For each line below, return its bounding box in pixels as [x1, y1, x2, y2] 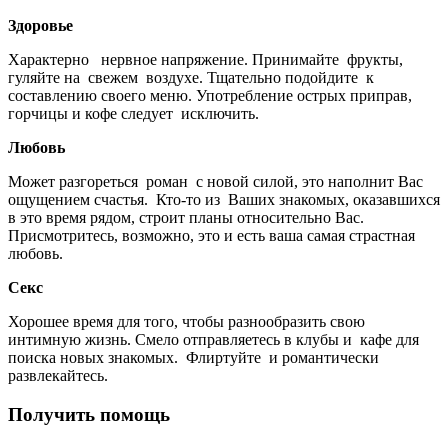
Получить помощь [8, 404, 170, 426]
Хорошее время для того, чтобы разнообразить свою [8, 313, 365, 331]
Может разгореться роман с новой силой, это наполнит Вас [8, 173, 423, 191]
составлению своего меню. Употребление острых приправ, [8, 87, 412, 105]
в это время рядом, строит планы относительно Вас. [8, 209, 364, 227]
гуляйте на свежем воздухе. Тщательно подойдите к [8, 69, 374, 87]
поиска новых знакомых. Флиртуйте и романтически [8, 349, 383, 367]
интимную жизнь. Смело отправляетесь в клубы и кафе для [8, 331, 419, 349]
